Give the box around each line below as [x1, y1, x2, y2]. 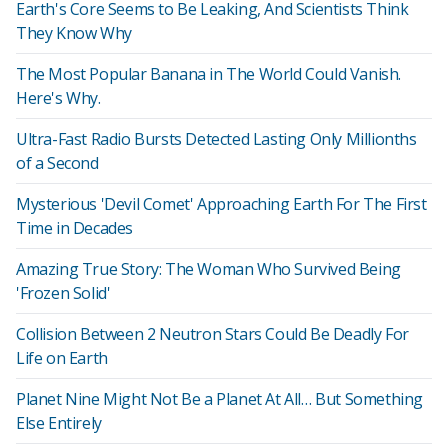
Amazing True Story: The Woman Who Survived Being [16, 258, 401, 280]
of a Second [16, 152, 99, 174]
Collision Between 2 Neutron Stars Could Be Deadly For [16, 323, 409, 345]
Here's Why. [16, 87, 101, 109]
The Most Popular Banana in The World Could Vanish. [16, 63, 402, 85]
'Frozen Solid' [16, 282, 111, 304]
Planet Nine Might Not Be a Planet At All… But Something [16, 388, 424, 410]
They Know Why [16, 22, 132, 44]
